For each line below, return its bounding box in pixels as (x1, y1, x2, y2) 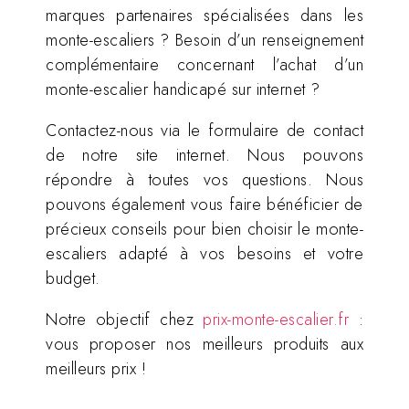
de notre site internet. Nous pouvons (46, 143, 363, 168)
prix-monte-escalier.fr (203, 308, 350, 332)
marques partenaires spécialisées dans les (46, 4, 363, 28)
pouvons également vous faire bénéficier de (46, 193, 363, 217)
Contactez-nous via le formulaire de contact (46, 119, 363, 143)
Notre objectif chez (46, 308, 204, 332)
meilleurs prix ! (46, 357, 146, 382)
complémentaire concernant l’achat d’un (46, 53, 363, 78)
